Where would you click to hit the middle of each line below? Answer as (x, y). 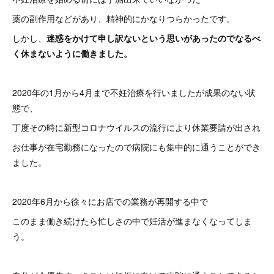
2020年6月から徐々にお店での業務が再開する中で (110, 201)
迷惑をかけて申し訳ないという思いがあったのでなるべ (154, 38)
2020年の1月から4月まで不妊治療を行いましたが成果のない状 (134, 92)
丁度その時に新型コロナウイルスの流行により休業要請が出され (136, 127)
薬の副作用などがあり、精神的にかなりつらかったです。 (124, 18)
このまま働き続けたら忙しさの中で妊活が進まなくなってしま (132, 221)
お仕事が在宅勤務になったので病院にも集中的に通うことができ (136, 147)
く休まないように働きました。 (72, 53)
